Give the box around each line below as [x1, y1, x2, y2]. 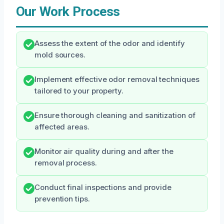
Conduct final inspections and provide [34, 183, 172, 192]
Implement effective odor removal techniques [34, 75, 199, 84]
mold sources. [34, 50, 85, 59]
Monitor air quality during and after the [34, 147, 173, 156]
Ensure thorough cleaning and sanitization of [34, 111, 195, 120]
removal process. [34, 158, 97, 167]
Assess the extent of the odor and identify [34, 39, 185, 48]
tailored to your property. [34, 86, 123, 95]
